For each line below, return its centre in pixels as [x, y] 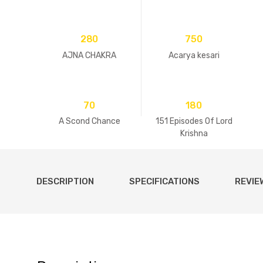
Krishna [194, 134]
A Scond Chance [89, 122]
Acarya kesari [194, 55]
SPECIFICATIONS [164, 182]
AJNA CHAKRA [89, 55]
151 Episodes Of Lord [194, 122]
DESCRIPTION [65, 182]
